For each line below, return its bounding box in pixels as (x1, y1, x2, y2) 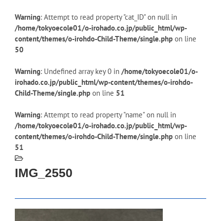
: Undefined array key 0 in (40, 67, 121, 76)
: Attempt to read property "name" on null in (40, 110, 176, 119)
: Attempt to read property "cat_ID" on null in (40, 12, 177, 22)
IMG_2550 (15, 166, 73, 180)
